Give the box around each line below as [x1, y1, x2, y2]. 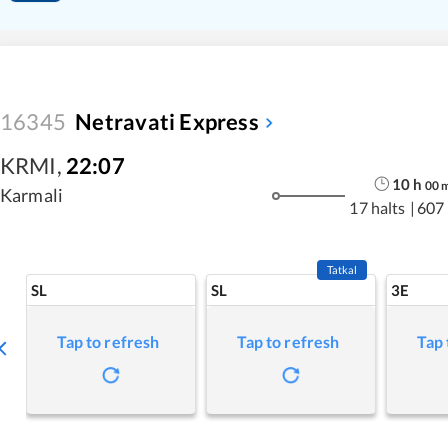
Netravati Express [75, 108, 259, 136]
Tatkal [326, 263, 358, 277]
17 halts [349, 197, 406, 217]
